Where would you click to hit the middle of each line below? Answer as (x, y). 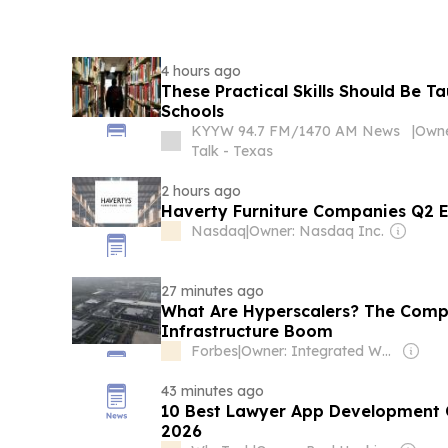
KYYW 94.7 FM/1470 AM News (295, 131)
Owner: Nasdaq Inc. (316, 231)
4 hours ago (200, 71)
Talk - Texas (231, 151)
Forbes (214, 351)
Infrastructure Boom (246, 331)
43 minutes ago (212, 391)
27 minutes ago (212, 291)
